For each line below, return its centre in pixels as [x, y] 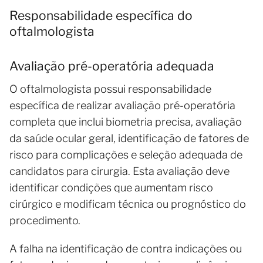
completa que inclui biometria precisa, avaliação [126, 122]
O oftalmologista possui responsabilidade [110, 89]
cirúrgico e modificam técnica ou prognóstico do [128, 204]
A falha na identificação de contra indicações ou [126, 248]
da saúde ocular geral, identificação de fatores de [129, 138]
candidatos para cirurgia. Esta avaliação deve [119, 171]
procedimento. [45, 220]
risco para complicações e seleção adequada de [126, 154]
